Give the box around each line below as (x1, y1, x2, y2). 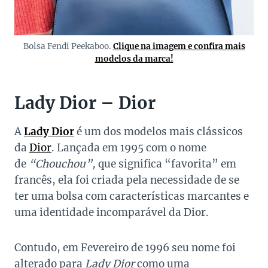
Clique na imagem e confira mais (112, 41, 245, 52)
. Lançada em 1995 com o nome (51, 141, 206, 155)
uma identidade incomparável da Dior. (14, 206, 209, 220)
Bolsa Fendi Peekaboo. (23, 41, 113, 52)
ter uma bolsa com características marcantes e (14, 190, 249, 203)
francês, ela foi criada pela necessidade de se (14, 173, 239, 187)
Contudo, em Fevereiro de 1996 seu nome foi (14, 241, 236, 255)
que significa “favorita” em (96, 157, 236, 171)
